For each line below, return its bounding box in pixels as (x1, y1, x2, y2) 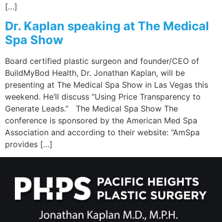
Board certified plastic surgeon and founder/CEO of (5, 55, 199, 66)
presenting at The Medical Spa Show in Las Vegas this (5, 79, 208, 90)
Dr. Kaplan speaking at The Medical (5, 18, 209, 33)
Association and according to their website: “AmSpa (5, 127, 200, 137)
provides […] (5, 139, 53, 149)
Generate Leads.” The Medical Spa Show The (5, 103, 178, 113)
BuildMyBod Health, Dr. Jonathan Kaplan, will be (5, 67, 185, 78)
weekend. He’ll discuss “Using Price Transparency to (5, 91, 201, 102)
